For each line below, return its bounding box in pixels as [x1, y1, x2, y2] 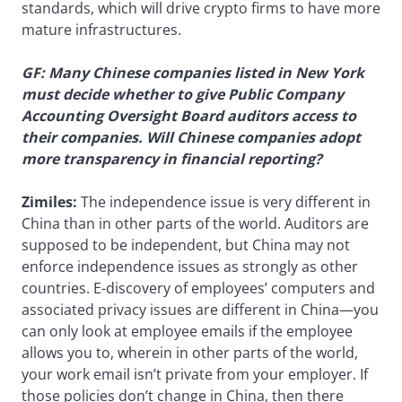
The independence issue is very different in [81, 191, 371, 212]
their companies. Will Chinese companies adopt [22, 127, 361, 147]
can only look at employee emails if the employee [22, 320, 353, 341]
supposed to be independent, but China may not [22, 234, 350, 255]
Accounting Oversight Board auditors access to [22, 105, 356, 126]
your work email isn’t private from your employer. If [22, 363, 368, 384]
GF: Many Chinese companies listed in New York [22, 62, 364, 83]
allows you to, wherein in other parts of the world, [22, 342, 358, 363]
